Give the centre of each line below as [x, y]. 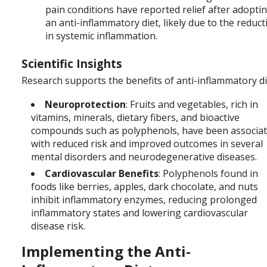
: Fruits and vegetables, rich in [192, 104]
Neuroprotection [86, 104]
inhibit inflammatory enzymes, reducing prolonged [144, 200]
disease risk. [60, 226]
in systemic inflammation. [102, 35]
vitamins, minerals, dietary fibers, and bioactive [136, 117]
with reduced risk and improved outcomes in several [147, 143]
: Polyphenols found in [209, 174]
